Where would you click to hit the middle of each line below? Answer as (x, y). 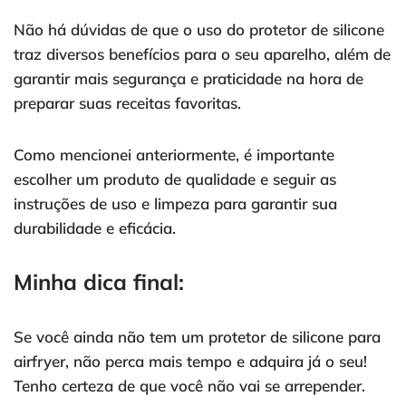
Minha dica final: (99, 282)
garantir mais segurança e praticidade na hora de (188, 79)
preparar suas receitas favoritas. (127, 103)
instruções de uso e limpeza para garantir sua (175, 204)
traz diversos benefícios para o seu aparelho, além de (202, 54)
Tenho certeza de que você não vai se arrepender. (189, 386)
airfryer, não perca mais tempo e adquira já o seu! (190, 362)
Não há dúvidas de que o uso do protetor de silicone (199, 30)
